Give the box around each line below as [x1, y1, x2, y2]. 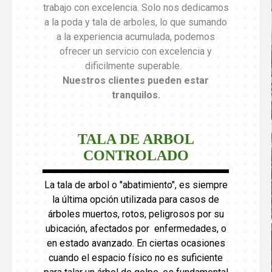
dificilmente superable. [85, 59, 186, 72]
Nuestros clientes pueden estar [63, 74, 209, 86]
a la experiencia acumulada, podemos [56, 30, 215, 42]
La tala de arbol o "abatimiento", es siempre [44, 178, 228, 191]
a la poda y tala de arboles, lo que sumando [44, 16, 227, 28]
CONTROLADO [83, 147, 189, 163]
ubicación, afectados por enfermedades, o [45, 222, 226, 234]
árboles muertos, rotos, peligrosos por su [47, 208, 224, 220]
